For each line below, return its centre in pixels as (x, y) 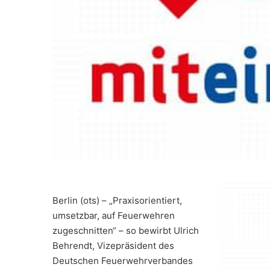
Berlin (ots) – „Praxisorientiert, (117, 200)
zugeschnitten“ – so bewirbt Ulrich (126, 230)
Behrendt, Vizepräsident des (113, 245)
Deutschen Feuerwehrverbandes (123, 260)
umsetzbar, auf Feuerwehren (114, 215)
